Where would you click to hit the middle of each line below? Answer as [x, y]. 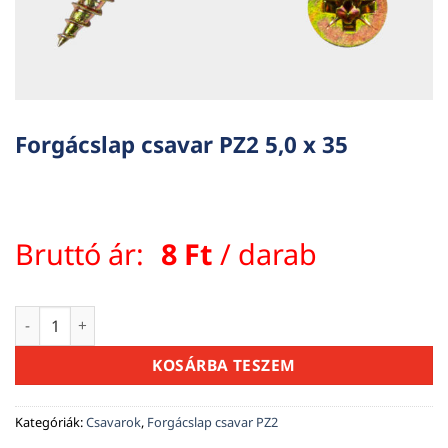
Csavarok [113, 421]
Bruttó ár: [83, 254]
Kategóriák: [50, 421]
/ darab [265, 254]
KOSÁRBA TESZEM [224, 364]
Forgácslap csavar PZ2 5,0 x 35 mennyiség [161, 316]
